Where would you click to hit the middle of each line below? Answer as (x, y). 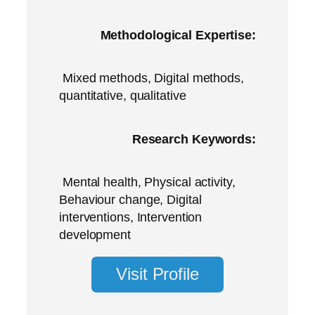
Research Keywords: (194, 139)
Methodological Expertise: (178, 35)
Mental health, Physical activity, (149, 182)
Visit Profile (157, 275)
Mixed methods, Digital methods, (153, 78)
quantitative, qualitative (123, 96)
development (95, 235)
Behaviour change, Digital (130, 200)
